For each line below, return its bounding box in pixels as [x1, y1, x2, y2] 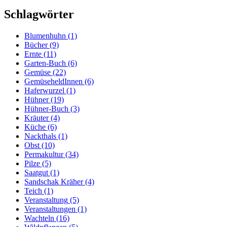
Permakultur [24, 149, 63, 159]
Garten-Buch [24, 58, 66, 67]
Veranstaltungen [24, 204, 75, 213]
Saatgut [24, 168, 48, 177]
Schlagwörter [4, 7, 74, 21]
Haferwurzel [24, 86, 64, 95]
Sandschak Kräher [24, 177, 83, 186]
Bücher [24, 40, 48, 49]
